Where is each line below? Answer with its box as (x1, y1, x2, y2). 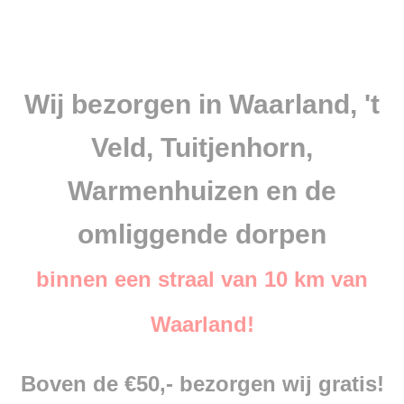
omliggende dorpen (78, 219, 326, 249)
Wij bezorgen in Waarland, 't (24, 89, 380, 119)
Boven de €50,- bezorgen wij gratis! (20, 372, 384, 396)
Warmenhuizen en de (68, 176, 336, 206)
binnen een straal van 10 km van (36, 267, 368, 291)
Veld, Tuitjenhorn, (91, 133, 313, 162)
